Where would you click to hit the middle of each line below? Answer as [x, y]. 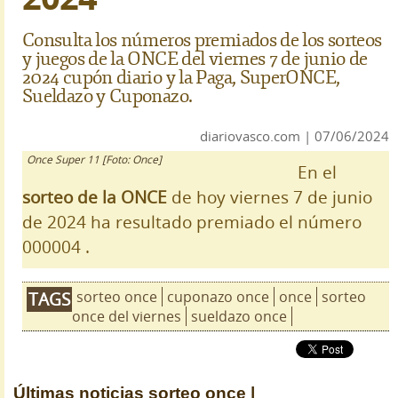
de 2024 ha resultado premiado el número [192, 222]
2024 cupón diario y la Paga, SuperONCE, [181, 78]
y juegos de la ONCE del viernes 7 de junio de [195, 59]
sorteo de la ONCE [97, 197]
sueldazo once [239, 316]
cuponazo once [218, 297]
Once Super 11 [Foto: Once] [94, 159]
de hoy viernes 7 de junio [272, 197]
